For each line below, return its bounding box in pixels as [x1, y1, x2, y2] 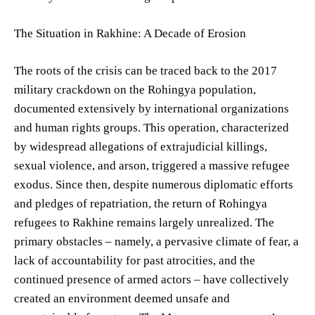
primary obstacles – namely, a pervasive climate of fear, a [14, 234, 299, 248]
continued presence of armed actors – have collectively [14, 272, 289, 286]
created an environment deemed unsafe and [14, 291, 230, 305]
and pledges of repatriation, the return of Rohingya [14, 196, 267, 210]
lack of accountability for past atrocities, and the [14, 253, 255, 267]
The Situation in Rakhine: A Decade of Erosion [14, 26, 246, 40]
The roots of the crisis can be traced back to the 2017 [14, 63, 277, 77]
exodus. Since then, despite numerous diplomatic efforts [14, 177, 293, 191]
